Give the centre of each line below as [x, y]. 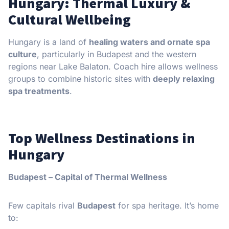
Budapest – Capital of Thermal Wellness [88, 177]
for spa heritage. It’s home [167, 205]
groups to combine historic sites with [81, 78]
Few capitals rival [43, 205]
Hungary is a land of [49, 42]
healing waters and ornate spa [150, 42]
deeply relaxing [184, 78]
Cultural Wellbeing [70, 19]
